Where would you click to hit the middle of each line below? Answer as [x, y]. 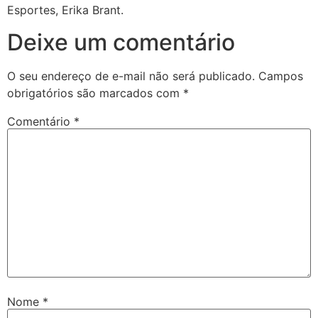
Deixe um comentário [121, 42]
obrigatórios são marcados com [95, 93]
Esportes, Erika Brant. [65, 10]
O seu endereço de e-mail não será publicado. [131, 76]
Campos [281, 76]
